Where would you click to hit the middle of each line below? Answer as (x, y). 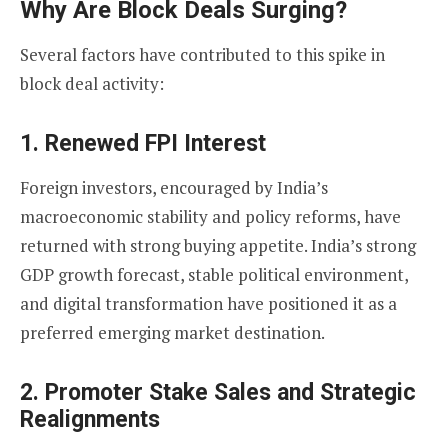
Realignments (90, 420)
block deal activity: (92, 84)
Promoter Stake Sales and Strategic (230, 393)
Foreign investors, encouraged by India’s (174, 188)
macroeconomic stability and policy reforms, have (210, 217)
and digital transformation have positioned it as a (208, 304)
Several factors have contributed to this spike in (202, 55)
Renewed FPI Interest (155, 144)
